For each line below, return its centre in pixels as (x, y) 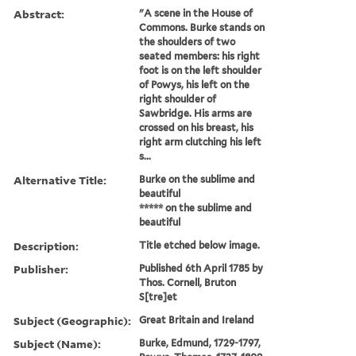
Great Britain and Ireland (197, 319)
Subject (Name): (57, 343)
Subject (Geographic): (72, 320)
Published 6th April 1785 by (201, 268)
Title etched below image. (200, 245)
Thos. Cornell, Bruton (188, 282)
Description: (46, 246)
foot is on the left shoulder (201, 70)
